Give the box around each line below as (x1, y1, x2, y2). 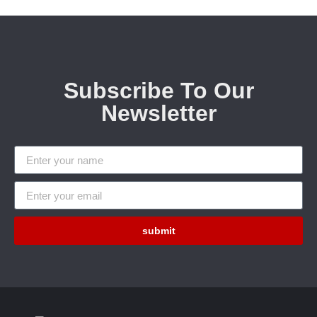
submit (142, 225, 175, 237)
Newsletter (100, 100, 217, 127)
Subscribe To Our (63, 78, 254, 104)
